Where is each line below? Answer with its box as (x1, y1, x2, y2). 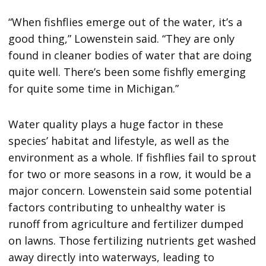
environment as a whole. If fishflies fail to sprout (8, 150, 257, 164)
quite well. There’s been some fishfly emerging (8, 64, 246, 79)
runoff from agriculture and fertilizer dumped (8, 216, 244, 231)
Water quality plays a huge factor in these (8, 116, 224, 131)
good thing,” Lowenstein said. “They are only (8, 31, 235, 46)
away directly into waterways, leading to (8, 249, 215, 264)
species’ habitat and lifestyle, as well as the (8, 133, 230, 148)
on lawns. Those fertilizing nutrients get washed (8, 233, 256, 248)
